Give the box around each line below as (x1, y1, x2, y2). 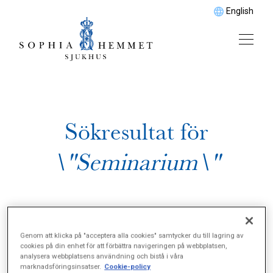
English (226, 6, 253, 16)
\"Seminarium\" (53, 148, 220, 177)
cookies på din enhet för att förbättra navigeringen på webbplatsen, (20, 241, 227, 250)
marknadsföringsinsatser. (20, 262, 102, 271)
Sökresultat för (65, 118, 208, 146)
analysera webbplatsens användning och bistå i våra (20, 252, 184, 261)
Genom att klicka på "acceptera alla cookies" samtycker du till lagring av (20, 231, 244, 240)
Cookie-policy (104, 262, 151, 271)
